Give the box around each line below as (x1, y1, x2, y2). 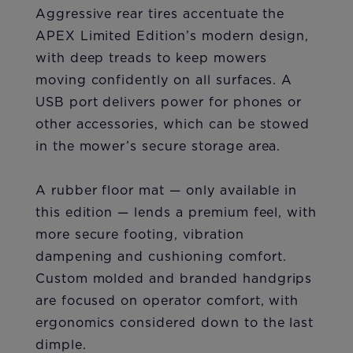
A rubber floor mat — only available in (35, 184, 298, 197)
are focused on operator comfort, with (35, 294, 299, 307)
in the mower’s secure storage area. (35, 139, 281, 153)
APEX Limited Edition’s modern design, (35, 29, 310, 43)
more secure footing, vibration (35, 228, 244, 241)
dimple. (35, 338, 87, 351)
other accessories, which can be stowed (35, 117, 310, 131)
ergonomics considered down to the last (35, 316, 314, 329)
